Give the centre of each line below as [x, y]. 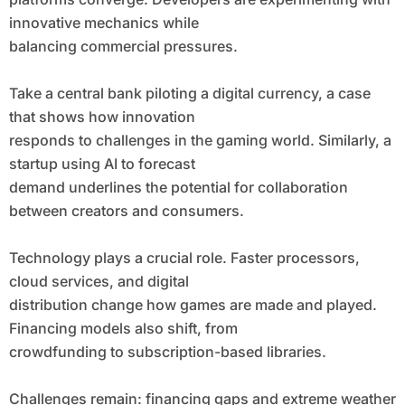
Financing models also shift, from [123, 329]
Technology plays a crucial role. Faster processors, [184, 258]
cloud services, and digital [99, 282]
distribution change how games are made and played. [193, 305]
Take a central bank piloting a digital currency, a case [189, 94]
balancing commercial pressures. [123, 47]
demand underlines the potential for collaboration [178, 188]
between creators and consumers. [126, 211]
